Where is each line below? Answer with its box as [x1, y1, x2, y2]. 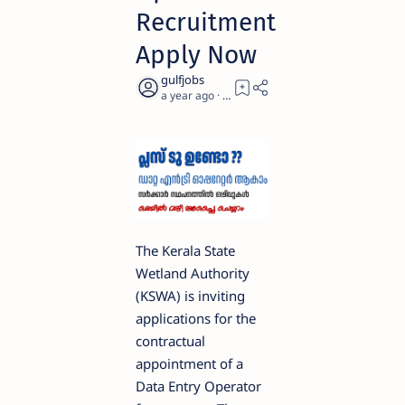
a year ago [161, 88, 214, 103]
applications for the [136, 308, 256, 327]
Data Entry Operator [136, 376, 261, 395]
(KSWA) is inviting [136, 286, 245, 305]
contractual [136, 331, 205, 350]
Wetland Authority [136, 263, 250, 282]
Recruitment [136, 7, 276, 37]
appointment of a [136, 353, 243, 372]
